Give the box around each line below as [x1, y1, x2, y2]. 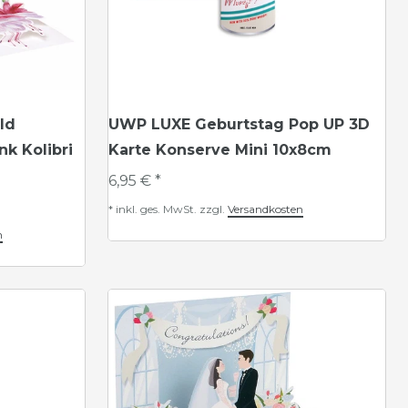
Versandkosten [228, 202, 303, 216]
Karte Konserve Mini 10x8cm [108, 141, 331, 158]
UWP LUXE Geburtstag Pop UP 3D [108, 116, 370, 133]
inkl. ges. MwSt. [116, 202, 197, 216]
